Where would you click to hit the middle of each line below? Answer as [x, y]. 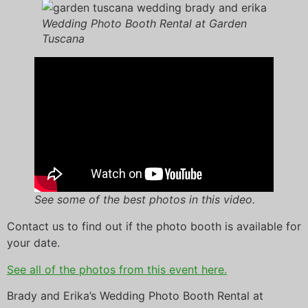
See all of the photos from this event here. [117, 269]
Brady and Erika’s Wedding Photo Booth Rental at [135, 295]
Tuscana [63, 39]
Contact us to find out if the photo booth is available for [154, 227]
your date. [33, 243]
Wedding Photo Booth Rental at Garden [144, 24]
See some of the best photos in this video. [145, 200]
